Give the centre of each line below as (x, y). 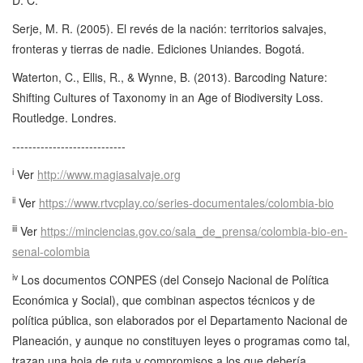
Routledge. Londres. (64, 118)
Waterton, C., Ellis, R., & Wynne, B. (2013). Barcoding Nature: (170, 77)
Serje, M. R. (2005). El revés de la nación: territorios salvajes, (169, 29)
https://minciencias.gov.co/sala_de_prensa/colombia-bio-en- (194, 231)
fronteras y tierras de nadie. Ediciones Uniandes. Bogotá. (158, 49)
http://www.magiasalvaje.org (109, 175)
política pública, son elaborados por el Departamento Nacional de (180, 320)
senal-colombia (51, 252)
